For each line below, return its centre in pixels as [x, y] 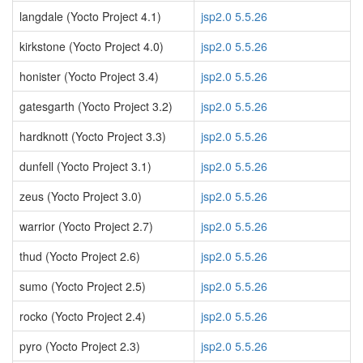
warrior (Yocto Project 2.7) [86, 226]
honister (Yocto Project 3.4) [89, 76]
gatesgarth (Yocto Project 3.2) [96, 106]
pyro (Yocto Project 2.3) [80, 346]
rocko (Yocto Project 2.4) [83, 316]
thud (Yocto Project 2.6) [80, 256]
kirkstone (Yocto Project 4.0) [92, 46]
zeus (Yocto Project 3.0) [81, 196]
